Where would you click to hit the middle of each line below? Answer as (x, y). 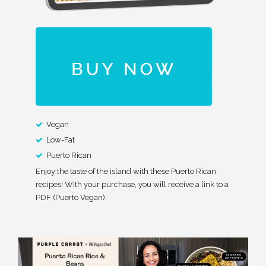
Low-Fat (61, 140)
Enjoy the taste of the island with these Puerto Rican (126, 172)
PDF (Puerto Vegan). (71, 198)
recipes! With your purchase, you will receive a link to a (132, 185)
